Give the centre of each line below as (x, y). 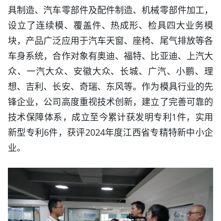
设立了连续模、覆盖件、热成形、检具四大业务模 (110, 25)
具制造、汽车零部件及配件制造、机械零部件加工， (110, 10)
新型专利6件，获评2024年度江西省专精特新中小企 (110, 132)
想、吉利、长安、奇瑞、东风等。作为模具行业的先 (110, 86)
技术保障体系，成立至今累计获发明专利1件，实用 (110, 117)
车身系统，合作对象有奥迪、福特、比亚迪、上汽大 (110, 55)
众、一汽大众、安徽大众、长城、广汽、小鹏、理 (110, 71)
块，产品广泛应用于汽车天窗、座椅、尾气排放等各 (110, 40)
